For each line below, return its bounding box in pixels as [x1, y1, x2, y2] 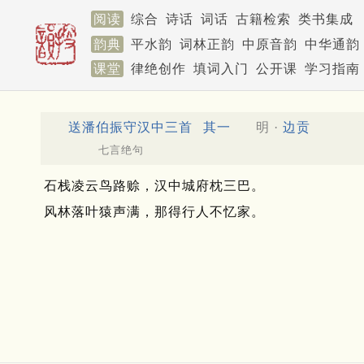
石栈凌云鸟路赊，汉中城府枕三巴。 [44, 179, 265, 193]
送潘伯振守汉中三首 [68, 119, 193, 134]
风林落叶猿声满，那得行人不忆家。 [44, 205, 265, 219]
